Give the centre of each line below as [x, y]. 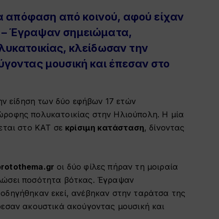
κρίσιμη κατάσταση [105, 128]
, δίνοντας [164, 128]
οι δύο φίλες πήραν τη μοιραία [116, 166]
